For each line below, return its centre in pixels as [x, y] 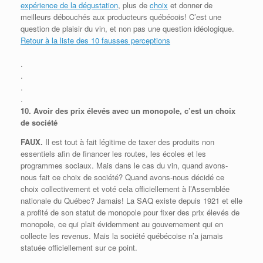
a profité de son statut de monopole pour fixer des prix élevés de [130, 212]
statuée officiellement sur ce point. [79, 247]
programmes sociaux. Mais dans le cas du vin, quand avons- [124, 165]
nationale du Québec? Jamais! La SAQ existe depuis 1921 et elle [131, 200]
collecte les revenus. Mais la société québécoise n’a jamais [122, 235]
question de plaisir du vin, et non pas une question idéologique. [127, 28]
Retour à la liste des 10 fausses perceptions [95, 40]
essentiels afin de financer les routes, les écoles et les [113, 153]
